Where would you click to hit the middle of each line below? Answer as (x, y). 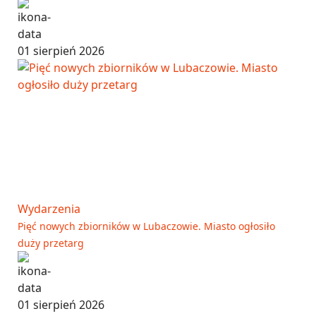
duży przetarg (51, 243)
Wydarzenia (49, 208)
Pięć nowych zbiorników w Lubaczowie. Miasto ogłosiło (146, 226)
